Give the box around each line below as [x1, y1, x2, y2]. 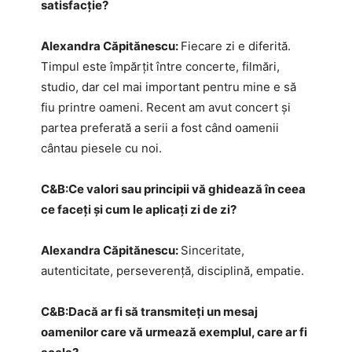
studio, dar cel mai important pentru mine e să [41, 79, 296, 94]
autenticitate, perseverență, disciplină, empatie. [41, 262, 304, 278]
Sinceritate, [181, 242, 244, 258]
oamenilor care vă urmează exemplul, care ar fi [41, 324, 307, 339]
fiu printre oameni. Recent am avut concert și [41, 99, 291, 115]
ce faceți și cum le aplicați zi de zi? [41, 201, 236, 217]
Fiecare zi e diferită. [181, 38, 291, 53]
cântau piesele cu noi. [41, 140, 162, 156]
